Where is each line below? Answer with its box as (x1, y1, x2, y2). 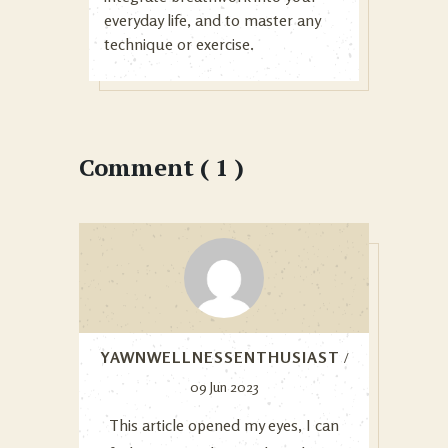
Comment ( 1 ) (79, 150, 244, 183)
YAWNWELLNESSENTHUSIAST (99, 346, 340, 367)
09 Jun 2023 (189, 377, 259, 395)
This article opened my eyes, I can (109, 414, 339, 435)
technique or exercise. (104, 33, 254, 54)
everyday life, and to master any (104, 9, 320, 30)
